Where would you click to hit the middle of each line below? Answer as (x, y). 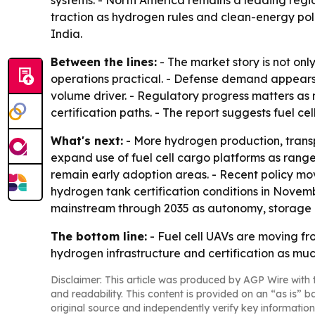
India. (66, 34)
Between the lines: (104, 62)
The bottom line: (99, 237)
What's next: (87, 141)
